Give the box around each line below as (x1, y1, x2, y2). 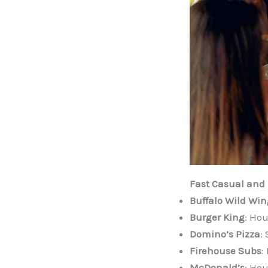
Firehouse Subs (190, 245, 261, 257)
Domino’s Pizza (190, 228, 260, 240)
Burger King (190, 211, 245, 224)
